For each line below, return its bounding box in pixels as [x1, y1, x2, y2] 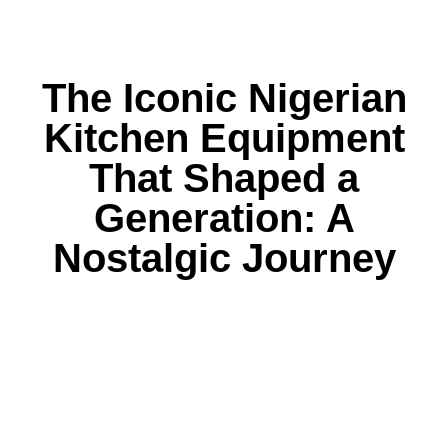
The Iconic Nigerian [41, 76, 407, 120]
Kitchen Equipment [43, 116, 405, 160]
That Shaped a [89, 156, 359, 200]
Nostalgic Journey [52, 236, 396, 280]
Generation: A [93, 196, 355, 240]
